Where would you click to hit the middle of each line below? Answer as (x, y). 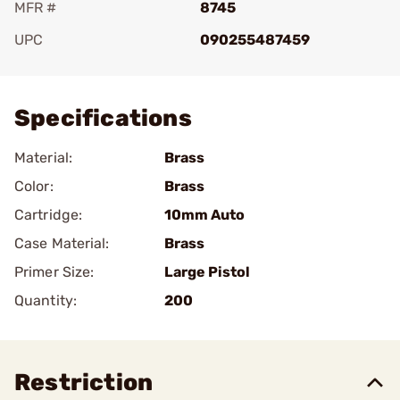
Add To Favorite (92, 65)
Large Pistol (207, 272)
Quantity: (46, 300)
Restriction (84, 383)
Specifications (103, 118)
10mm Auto (204, 215)
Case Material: (62, 243)
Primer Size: (54, 272)
